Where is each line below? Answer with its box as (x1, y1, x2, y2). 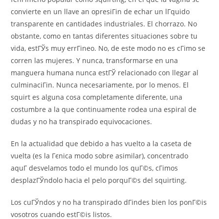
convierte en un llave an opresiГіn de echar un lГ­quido (11, 7, 190, 16)
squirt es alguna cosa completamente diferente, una (11, 92, 183, 102)
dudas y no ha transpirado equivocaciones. (11, 117, 153, 126)
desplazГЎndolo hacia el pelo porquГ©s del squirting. (11, 175, 187, 185)
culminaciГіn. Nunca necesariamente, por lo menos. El (11, 80, 189, 89)
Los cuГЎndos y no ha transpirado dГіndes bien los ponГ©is (11, 197, 207, 207)
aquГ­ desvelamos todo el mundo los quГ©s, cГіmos (11, 163, 178, 173)
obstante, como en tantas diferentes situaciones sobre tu (11, 31, 198, 41)
